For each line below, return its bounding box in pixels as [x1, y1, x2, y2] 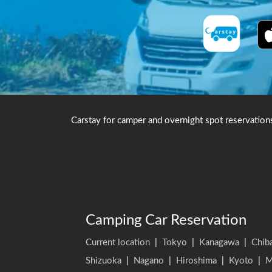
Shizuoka [86, 256, 121, 265]
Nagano [134, 256, 164, 265]
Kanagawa [199, 238, 239, 247]
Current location [86, 238, 150, 247]
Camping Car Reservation [86, 213, 246, 228]
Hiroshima [176, 256, 217, 265]
